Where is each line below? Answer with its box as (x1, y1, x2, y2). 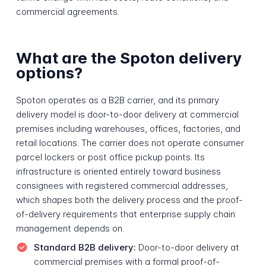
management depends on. (15, 223, 124, 235)
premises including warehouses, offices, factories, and (15, 123, 240, 135)
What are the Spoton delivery (15, 48, 242, 67)
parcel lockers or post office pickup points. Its (15, 151, 205, 163)
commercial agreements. (15, 6, 119, 18)
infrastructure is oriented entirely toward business (15, 166, 221, 178)
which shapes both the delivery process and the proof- (15, 194, 243, 206)
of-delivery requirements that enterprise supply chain (15, 208, 235, 220)
